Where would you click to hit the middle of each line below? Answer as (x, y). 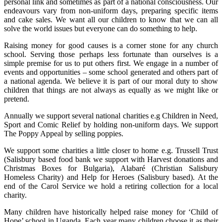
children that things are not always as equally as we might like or (111, 90)
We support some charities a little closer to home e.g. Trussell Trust (111, 150)
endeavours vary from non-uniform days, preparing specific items (111, 11)
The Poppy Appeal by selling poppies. (64, 134)
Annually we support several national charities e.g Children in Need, (111, 116)
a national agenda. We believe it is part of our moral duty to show (111, 81)
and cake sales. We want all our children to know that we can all (111, 20)
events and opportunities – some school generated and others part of (111, 72)
